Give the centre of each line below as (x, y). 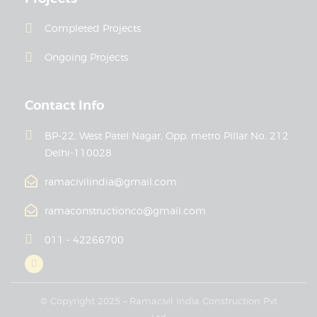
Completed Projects (92, 28)
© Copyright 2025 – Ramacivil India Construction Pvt (158, 300)
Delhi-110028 (78, 152)
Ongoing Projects (86, 57)
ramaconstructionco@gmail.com (125, 210)
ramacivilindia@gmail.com (110, 181)
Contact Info (64, 105)
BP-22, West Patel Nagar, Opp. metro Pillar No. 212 (166, 135)
